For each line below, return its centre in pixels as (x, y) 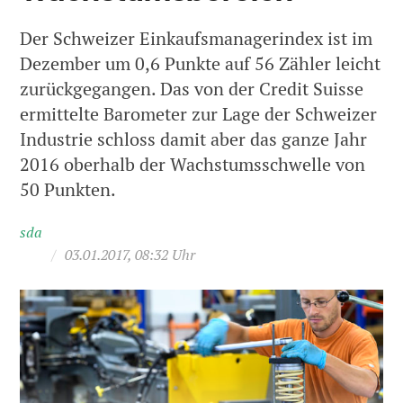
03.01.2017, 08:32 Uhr (130, 255)
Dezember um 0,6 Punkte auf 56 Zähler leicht (201, 64)
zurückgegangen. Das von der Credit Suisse (192, 90)
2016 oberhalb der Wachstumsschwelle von (193, 165)
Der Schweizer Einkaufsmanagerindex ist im (197, 39)
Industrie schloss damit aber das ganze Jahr (194, 140)
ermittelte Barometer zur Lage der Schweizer (199, 115)
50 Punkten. (68, 190)
